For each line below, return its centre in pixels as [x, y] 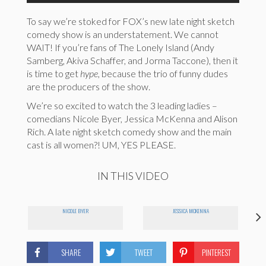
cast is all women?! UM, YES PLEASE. [101, 145]
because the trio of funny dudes [165, 74]
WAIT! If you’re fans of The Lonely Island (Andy [121, 47]
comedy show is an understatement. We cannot [123, 34]
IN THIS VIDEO [133, 176]
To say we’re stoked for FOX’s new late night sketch [131, 21]
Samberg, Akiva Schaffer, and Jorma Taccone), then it [132, 61]
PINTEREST [217, 252]
